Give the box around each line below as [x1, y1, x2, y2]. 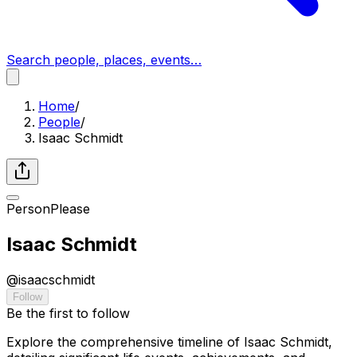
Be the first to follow [6, 304, 130, 321]
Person [6, 201, 50, 217]
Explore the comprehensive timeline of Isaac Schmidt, [6, 333, 332, 350]
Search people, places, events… [6, 52, 202, 68]
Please [50, 201, 90, 217]
